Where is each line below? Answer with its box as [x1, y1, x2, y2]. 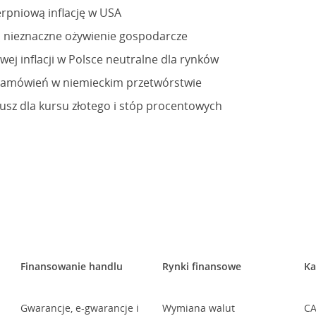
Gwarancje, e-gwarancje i [20, 301, 139, 315]
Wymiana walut [162, 301, 236, 315]
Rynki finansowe [162, 260, 242, 273]
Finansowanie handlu [20, 260, 123, 273]
